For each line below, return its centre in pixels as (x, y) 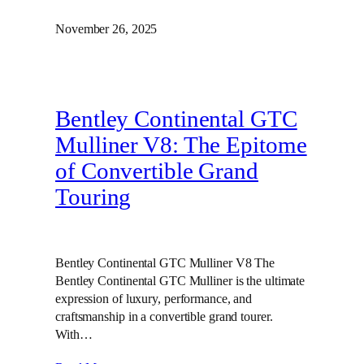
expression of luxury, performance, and (154, 298)
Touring (93, 197)
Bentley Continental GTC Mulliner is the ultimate (180, 280)
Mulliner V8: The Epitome (181, 145)
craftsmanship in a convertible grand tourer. (164, 316)
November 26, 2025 (106, 29)
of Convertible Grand (157, 171)
